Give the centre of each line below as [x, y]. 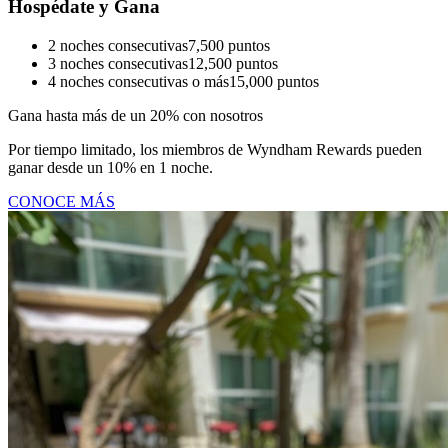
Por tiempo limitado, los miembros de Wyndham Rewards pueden [215, 149]
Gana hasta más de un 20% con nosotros [135, 115]
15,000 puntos [274, 81]
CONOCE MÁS [61, 201]
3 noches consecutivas [118, 63]
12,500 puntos [233, 63]
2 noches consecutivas [118, 45]
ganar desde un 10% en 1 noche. [110, 167]
